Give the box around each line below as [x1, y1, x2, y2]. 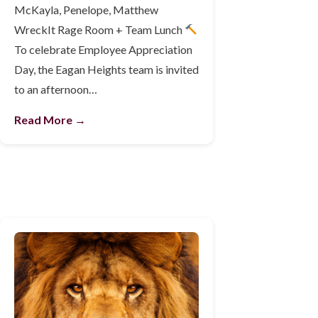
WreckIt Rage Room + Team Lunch [14, 22, 185, 36]
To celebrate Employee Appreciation [14, 42, 192, 56]
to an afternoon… [14, 82, 97, 96]
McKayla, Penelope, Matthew [14, 2, 158, 16]
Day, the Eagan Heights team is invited [14, 62, 199, 76]
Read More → [14, 112, 86, 126]
